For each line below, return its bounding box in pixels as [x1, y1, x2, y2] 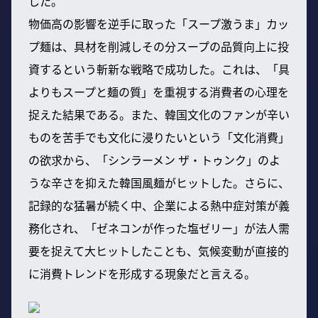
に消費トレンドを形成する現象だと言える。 [28, 264, 256, 282]
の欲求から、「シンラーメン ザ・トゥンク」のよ [28, 150, 280, 168]
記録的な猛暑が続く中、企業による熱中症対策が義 [28, 196, 290, 214]
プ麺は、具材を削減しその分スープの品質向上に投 [28, 37, 289, 55]
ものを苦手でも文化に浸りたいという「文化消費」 [28, 128, 290, 146]
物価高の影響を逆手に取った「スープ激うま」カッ [28, 14, 289, 32]
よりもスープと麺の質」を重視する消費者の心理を [28, 82, 289, 100]
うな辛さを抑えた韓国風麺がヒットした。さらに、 [28, 173, 290, 191]
